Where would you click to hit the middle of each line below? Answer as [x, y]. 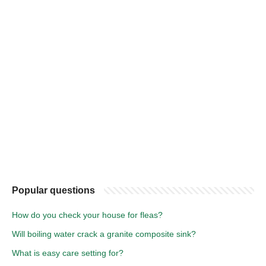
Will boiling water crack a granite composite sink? [104, 234]
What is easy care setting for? [68, 253]
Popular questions [53, 190]
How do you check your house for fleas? [87, 215]
